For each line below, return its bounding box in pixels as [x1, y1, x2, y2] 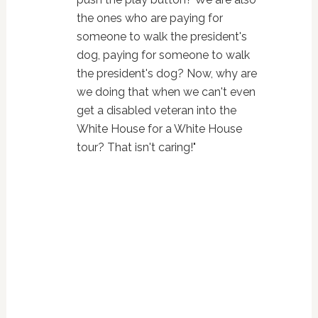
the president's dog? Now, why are [76, 67, 257, 80]
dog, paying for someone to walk [76, 48, 250, 62]
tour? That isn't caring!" [76, 141, 196, 154]
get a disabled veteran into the [76, 104, 236, 117]
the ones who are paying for [76, 11, 223, 25]
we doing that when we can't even [76, 85, 256, 99]
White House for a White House [76, 122, 242, 136]
